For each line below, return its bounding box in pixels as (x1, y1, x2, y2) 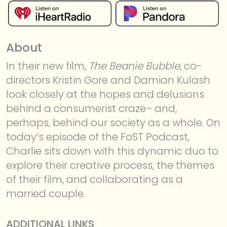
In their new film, (6, 58, 89, 73)
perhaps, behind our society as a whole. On (6, 115, 220, 130)
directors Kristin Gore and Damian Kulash (6, 72, 210, 87)
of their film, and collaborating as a (6, 172, 183, 186)
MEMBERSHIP (67, 93, 160, 107)
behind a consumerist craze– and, (6, 101, 177, 116)
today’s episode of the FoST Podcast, (6, 129, 190, 144)
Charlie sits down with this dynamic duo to (6, 143, 218, 158)
